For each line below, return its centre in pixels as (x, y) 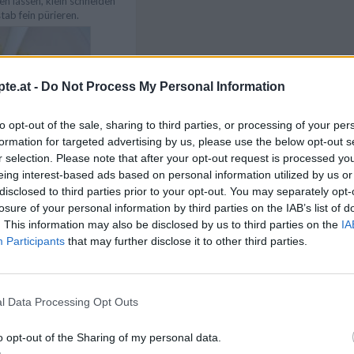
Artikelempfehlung (215, 331)
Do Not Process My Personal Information (163, 86)
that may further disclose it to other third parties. (186, 241)
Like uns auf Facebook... (229, 109)
